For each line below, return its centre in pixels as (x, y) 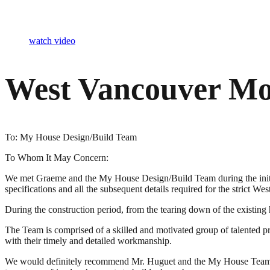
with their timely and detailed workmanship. (88, 241)
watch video (52, 41)
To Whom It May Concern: (57, 158)
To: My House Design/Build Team (71, 137)
